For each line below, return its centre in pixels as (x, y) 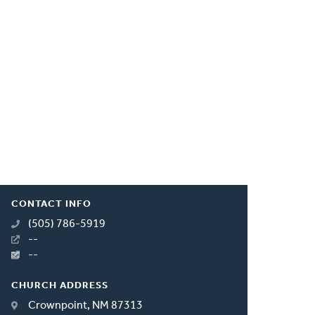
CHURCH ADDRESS (60, 285)
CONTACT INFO (52, 204)
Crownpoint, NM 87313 (86, 306)
